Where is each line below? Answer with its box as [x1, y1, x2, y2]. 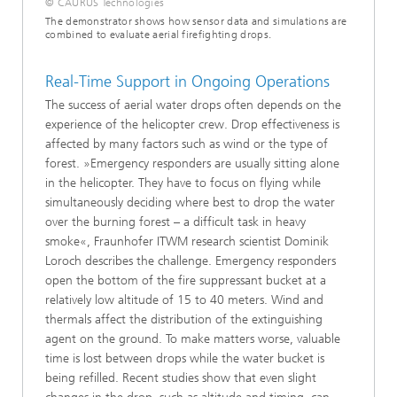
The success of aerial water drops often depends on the [45, 97, 341, 113]
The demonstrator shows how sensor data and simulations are [45, 15, 347, 28]
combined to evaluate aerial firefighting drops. [45, 28, 272, 42]
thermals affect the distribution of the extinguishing [45, 311, 323, 327]
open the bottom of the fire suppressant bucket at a [45, 272, 326, 288]
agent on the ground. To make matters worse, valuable [45, 331, 340, 346]
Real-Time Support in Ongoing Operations [45, 72, 330, 92]
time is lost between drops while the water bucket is [45, 350, 324, 366]
